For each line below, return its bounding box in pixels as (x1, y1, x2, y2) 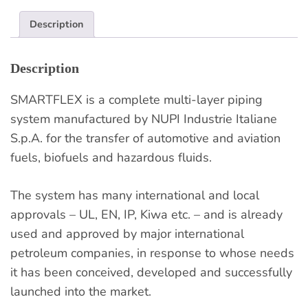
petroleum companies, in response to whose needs (10, 245, 294, 262)
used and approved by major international (10, 225, 244, 243)
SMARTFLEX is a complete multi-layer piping (10, 91, 263, 109)
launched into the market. (10, 283, 151, 300)
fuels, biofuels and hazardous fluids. (10, 149, 212, 166)
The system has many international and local (10, 187, 259, 204)
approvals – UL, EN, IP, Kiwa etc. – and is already (10, 206, 283, 223)
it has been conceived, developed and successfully (10, 264, 292, 281)
